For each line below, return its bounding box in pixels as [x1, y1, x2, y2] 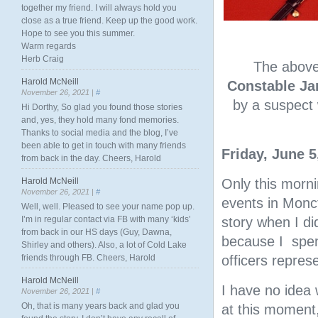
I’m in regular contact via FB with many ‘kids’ [21, 214, 191, 224]
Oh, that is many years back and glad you [21, 301, 180, 311]
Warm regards [21, 41, 76, 51]
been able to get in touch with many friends [21, 141, 186, 150]
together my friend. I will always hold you [21, 3, 177, 13]
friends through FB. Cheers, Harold [21, 253, 155, 263]
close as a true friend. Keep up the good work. [21, 16, 197, 26]
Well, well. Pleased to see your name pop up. [21, 202, 194, 212]
